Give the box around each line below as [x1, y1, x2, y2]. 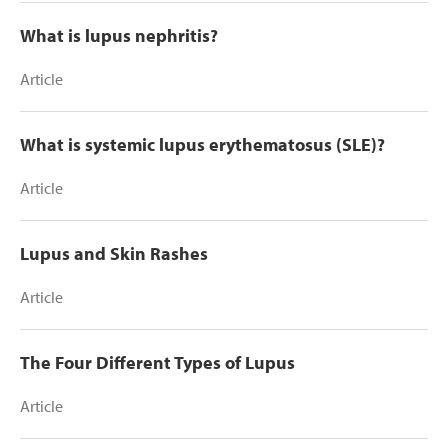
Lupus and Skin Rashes [20, 241, 208, 265]
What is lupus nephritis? [20, 23, 218, 47]
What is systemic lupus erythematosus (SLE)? [20, 132, 385, 156]
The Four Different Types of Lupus [20, 350, 295, 374]
